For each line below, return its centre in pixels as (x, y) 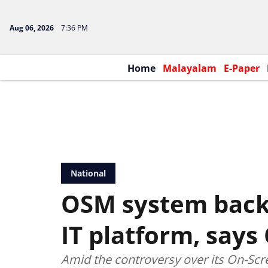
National (88, 173)
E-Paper (241, 68)
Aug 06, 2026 (32, 28)
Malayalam (189, 68)
